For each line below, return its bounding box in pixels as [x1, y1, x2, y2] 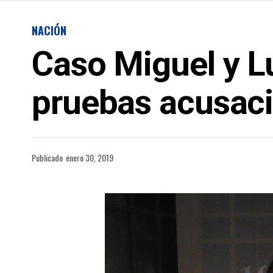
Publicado [32, 151, 63, 164]
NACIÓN [32, 23, 66, 38]
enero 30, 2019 [66, 151, 113, 164]
